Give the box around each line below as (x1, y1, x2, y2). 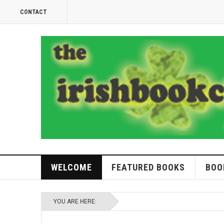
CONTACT (20, 8, 47, 15)
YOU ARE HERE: (53, 198, 99, 205)
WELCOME (50, 162, 92, 173)
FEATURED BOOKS (111, 162, 185, 173)
